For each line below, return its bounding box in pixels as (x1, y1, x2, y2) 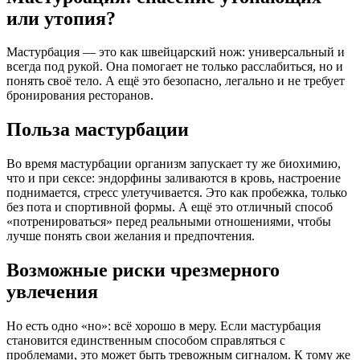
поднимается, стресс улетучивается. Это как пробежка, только (6, 186, 347, 200)
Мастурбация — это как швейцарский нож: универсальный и (6, 45, 345, 59)
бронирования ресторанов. (6, 88, 153, 103)
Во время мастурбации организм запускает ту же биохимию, (6, 157, 341, 171)
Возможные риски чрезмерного (6, 260, 280, 281)
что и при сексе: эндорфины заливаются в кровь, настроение (6, 171, 341, 186)
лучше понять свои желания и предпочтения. (6, 229, 255, 243)
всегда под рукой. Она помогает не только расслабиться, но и (6, 59, 343, 74)
